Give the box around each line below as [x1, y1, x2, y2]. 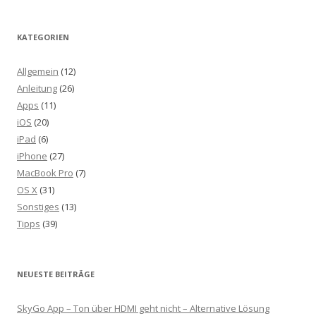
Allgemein [17, 65, 59, 78]
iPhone [17, 150, 47, 162]
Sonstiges [17, 200, 59, 213]
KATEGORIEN [17, 32, 69, 42]
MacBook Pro [17, 166, 73, 179]
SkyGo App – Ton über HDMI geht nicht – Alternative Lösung [17, 302, 269, 315]
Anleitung [17, 82, 57, 95]
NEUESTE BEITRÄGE [17, 269, 95, 279]
